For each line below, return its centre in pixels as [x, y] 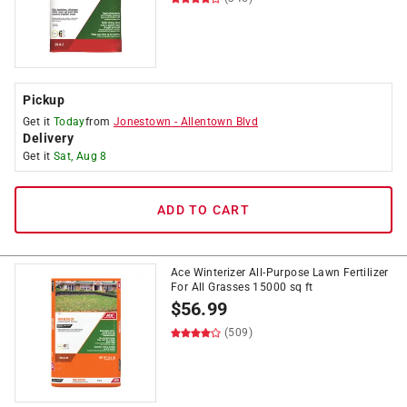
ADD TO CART [203, 210]
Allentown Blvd [219, 122]
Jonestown [142, 122]
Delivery [48, 138]
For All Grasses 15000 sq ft [242, 287]
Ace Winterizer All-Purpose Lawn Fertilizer [280, 273]
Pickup [44, 100]
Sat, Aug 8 [80, 156]
